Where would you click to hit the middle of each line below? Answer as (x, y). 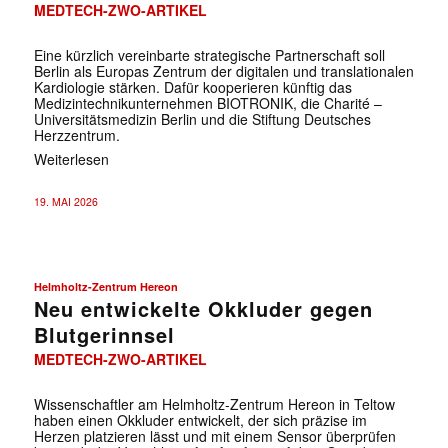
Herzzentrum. (76, 134)
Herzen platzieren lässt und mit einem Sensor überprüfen (214, 435)
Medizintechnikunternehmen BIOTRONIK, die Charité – (207, 102)
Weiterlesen (71, 158)
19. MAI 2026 (65, 201)
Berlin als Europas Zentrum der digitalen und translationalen (223, 70)
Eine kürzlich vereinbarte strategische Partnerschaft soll (209, 54)
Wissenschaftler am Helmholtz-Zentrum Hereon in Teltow (214, 403)
